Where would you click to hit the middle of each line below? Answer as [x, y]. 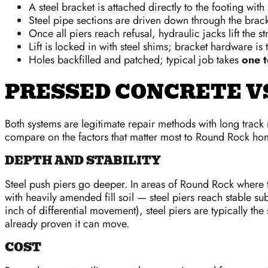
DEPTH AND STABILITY [83, 161]
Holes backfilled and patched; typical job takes [135, 60]
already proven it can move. [67, 224]
